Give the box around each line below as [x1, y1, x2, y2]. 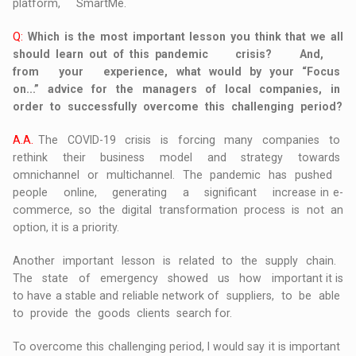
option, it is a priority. [13, 221, 120, 234]
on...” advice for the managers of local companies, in [13, 83, 343, 96]
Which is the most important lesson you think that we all [27, 30, 343, 44]
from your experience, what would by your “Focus [13, 65, 343, 79]
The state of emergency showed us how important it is [13, 272, 343, 285]
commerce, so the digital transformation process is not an [13, 203, 343, 217]
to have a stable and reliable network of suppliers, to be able [13, 289, 343, 303]
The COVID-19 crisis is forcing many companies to [33, 133, 343, 147]
